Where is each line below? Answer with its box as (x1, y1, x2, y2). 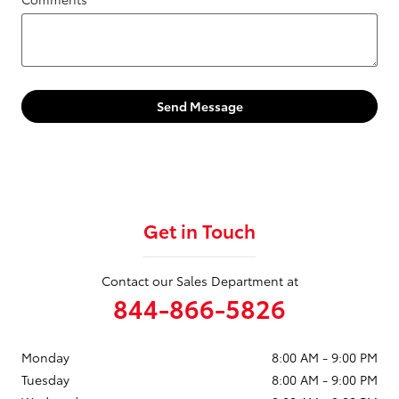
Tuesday (21, 370, 69, 389)
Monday (21, 348, 69, 367)
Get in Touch (143, 217, 256, 244)
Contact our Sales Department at (101, 272, 298, 290)
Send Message (156, 97, 243, 116)
